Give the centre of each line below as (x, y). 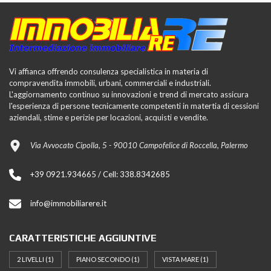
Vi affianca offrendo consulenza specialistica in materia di (109, 71)
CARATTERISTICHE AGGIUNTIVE (83, 238)
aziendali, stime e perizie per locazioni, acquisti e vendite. (109, 117)
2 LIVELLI (31, 259)
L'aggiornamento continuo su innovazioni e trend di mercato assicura (129, 94)
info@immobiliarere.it (68, 203)
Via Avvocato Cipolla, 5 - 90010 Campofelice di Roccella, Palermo (139, 145)
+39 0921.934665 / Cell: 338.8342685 (100, 174)
